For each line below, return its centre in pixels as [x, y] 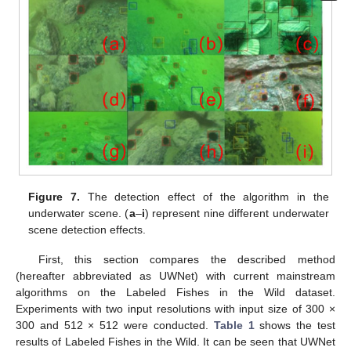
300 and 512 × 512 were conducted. [115, 326]
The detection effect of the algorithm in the [204, 197]
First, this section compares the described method [186, 260]
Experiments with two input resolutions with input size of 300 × [175, 309]
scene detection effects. [87, 230]
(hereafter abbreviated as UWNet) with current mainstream [175, 276]
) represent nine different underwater [237, 213]
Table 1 [234, 326]
